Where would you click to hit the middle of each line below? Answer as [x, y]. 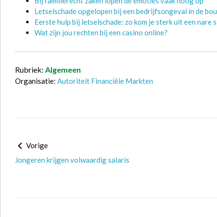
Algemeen [63, 70]
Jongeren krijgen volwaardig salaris [72, 160]
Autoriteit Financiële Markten [105, 81]
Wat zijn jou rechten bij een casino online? [101, 32]
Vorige [36, 145]
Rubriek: [30, 70]
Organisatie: [36, 81]
